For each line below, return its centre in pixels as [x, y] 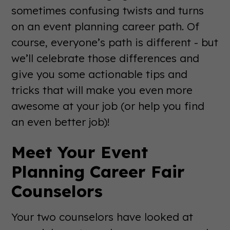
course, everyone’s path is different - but [115, 42]
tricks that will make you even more [102, 90]
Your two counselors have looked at [102, 216]
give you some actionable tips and [100, 74]
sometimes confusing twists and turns [108, 10]
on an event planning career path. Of [106, 26]
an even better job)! [61, 121]
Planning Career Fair [98, 171]
